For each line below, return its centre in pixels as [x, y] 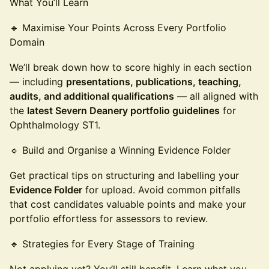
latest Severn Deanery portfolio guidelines [123, 110]
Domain [27, 42]
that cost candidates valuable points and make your [128, 204]
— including [38, 82]
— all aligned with [216, 96]
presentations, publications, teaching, [154, 82]
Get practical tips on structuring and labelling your [124, 175]
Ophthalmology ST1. [55, 125]
